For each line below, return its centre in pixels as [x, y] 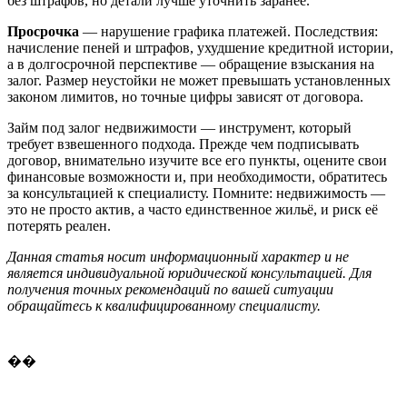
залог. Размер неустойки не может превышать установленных [199, 80]
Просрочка [43, 31]
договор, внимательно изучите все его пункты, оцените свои [197, 160]
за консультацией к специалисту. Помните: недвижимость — [196, 193]
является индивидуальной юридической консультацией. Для [189, 273]
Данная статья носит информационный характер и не [178, 256]
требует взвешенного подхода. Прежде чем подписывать [183, 144]
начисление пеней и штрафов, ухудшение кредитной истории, [200, 47]
